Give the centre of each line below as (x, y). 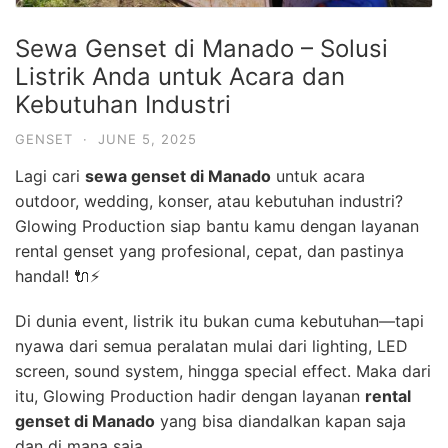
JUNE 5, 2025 (147, 138)
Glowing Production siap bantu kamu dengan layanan (217, 225)
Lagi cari (50, 175)
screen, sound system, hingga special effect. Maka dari (223, 370)
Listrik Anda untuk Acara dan (180, 76)
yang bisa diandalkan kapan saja (280, 420)
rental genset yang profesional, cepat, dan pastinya (209, 250)
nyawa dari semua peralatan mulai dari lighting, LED (211, 345)
